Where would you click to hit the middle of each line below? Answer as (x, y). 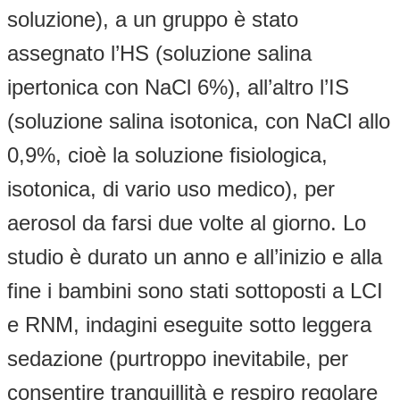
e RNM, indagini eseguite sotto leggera (189, 324)
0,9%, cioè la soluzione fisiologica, (167, 154)
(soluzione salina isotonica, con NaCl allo (199, 121)
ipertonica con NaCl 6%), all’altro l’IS (178, 87)
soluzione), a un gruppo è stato (153, 19)
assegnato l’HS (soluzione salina (159, 53)
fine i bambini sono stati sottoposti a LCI (195, 290)
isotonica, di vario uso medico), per (171, 188)
